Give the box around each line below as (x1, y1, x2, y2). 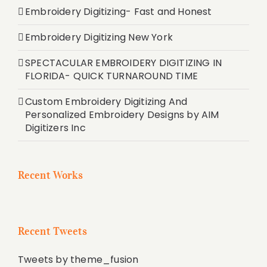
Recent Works (18, 168, 83, 182)
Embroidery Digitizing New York (25, 30, 173, 44)
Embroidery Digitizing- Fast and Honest (25, 4, 212, 18)
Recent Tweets (18, 224, 88, 238)
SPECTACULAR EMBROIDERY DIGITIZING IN (25, 55, 222, 70)
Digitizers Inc (25, 120, 86, 135)
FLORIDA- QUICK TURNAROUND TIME (25, 69, 198, 83)
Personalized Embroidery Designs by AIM (25, 107, 219, 122)
